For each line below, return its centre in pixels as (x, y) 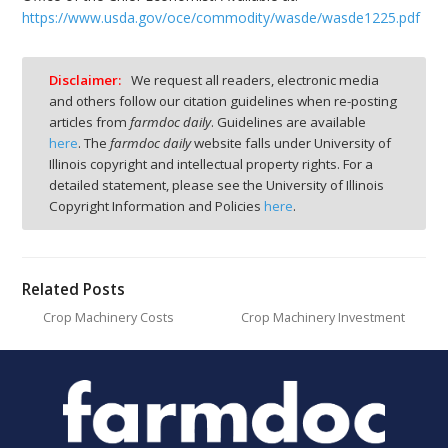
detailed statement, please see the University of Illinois (216, 184)
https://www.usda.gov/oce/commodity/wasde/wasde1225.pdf (221, 17)
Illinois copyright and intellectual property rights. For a (211, 163)
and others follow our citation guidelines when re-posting (223, 100)
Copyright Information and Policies (156, 205)
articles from (89, 121)
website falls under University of (291, 142)
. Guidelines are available (288, 121)
